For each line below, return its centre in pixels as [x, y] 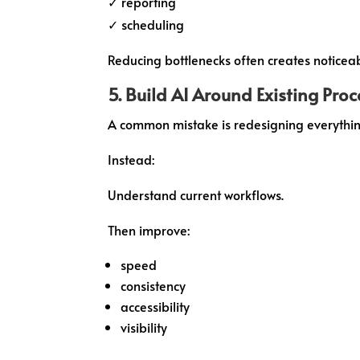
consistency [153, 285]
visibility [144, 327]
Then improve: [149, 229]
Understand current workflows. [196, 194]
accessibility [155, 306]
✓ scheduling [146, 24]
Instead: [131, 159]
